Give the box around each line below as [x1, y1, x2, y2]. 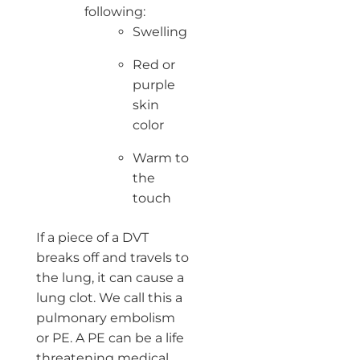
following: [84, 3, 145, 19]
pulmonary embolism [35, 309, 175, 325]
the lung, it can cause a [35, 269, 184, 285]
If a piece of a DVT [35, 229, 149, 245]
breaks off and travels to [35, 249, 189, 265]
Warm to [132, 149, 189, 166]
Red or [132, 56, 175, 72]
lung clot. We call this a [35, 289, 182, 305]
